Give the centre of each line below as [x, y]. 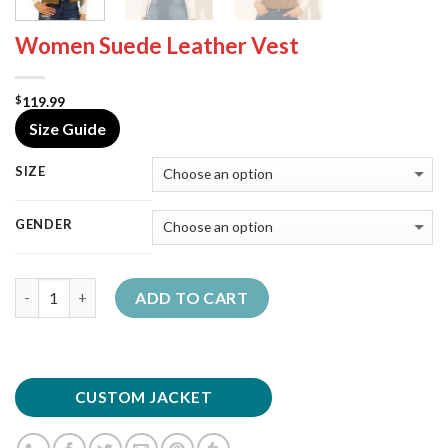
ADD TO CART [192, 297]
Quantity [46, 288]
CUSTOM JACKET [143, 397]
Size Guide [67, 128]
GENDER [44, 223]
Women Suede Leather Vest [157, 45]
